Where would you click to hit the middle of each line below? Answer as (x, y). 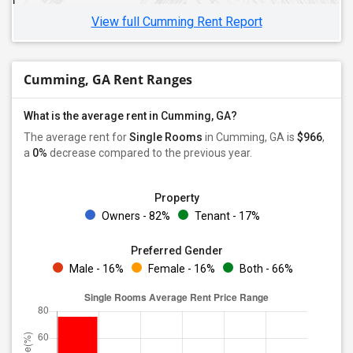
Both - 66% (265, 269)
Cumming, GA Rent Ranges (108, 80)
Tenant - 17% (226, 216)
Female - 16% (180, 269)
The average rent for (76, 137)
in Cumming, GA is (250, 137)
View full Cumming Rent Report (176, 22)
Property (176, 198)
